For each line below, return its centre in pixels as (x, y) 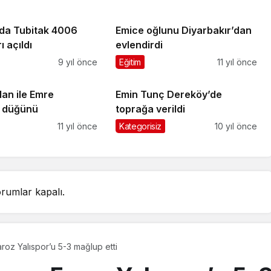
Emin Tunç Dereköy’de (168, 94)
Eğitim (130, 62)
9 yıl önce (77, 62)
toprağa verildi (150, 109)
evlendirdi (139, 44)
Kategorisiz (140, 126)
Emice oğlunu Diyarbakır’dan (183, 30)
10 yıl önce (236, 126)
